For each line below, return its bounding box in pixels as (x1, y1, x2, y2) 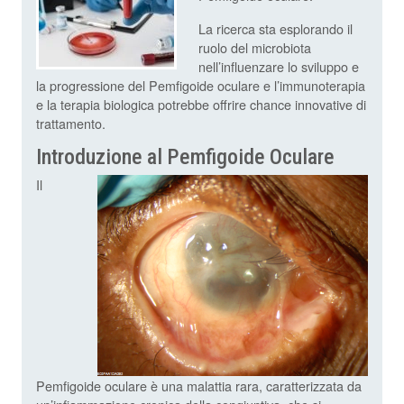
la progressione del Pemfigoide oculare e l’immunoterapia (36, 76, 365, 96)
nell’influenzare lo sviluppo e (198, 57, 359, 77)
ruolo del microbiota (198, 38, 311, 58)
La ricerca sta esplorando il (198, 19, 353, 39)
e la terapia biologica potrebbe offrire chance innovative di (36, 95, 366, 115)
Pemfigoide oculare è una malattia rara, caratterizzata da (36, 376, 362, 396)
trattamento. (36, 114, 106, 133)
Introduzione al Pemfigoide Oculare (36, 144, 335, 170)
